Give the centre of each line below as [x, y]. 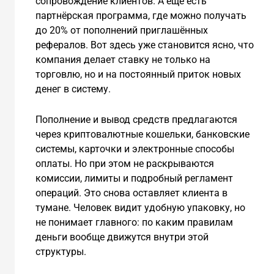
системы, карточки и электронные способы [135, 149]
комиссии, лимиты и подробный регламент [134, 178]
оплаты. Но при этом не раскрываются [124, 163]
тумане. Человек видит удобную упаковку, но [140, 207]
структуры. [61, 251]
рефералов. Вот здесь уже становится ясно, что [144, 45]
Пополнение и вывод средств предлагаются [136, 119]
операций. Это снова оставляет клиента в [131, 193]
